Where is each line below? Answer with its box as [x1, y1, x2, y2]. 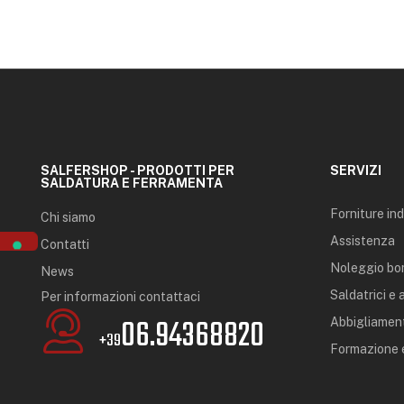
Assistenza [330, 233, 395, 248]
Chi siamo [41, 209, 96, 225]
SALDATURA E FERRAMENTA [41, 175, 223, 190]
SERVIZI [330, 162, 381, 178]
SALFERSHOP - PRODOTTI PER [41, 162, 234, 178]
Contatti [41, 236, 89, 252]
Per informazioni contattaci [41, 289, 200, 304]
